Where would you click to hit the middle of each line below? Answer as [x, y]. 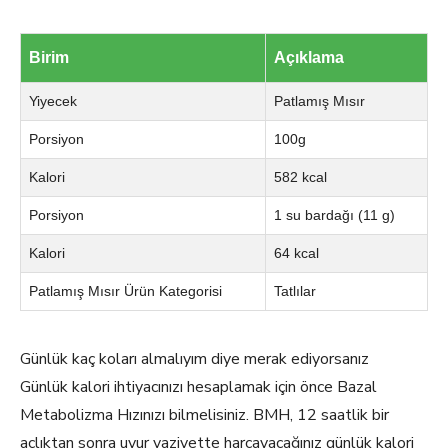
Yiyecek [53, 101]
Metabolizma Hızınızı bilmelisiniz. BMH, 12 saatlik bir [204, 415]
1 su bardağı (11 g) [334, 215]
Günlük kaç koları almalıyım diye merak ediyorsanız [194, 359]
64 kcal [296, 253]
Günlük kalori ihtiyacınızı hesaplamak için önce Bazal [198, 387]
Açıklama [309, 57]
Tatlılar [295, 291]
